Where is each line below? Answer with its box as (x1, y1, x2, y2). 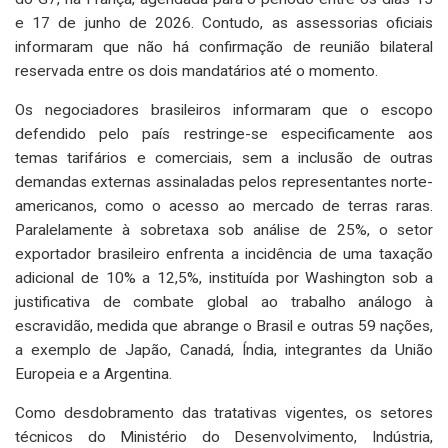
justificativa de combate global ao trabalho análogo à (15, 292, 433, 311)
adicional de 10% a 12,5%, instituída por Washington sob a (15, 268, 433, 287)
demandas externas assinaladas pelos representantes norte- (15, 172, 433, 191)
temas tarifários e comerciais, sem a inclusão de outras (15, 148, 433, 167)
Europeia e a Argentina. (15, 364, 172, 383)
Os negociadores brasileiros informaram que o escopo (15, 100, 433, 119)
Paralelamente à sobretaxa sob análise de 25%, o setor (15, 220, 433, 239)
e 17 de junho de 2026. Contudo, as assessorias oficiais (15, 13, 433, 32)
